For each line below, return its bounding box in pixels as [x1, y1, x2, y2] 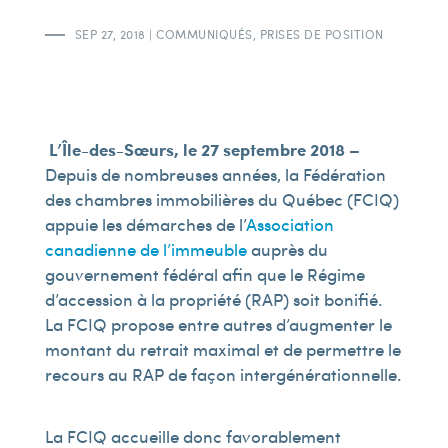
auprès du [246, 237, 328, 261]
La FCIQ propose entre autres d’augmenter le [44, 312, 392, 336]
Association [245, 212, 334, 236]
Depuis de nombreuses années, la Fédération [44, 162, 386, 186]
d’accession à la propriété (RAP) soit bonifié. [44, 287, 383, 311]
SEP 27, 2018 [74, 26, 146, 42]
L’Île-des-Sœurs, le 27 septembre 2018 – [48, 137, 360, 161]
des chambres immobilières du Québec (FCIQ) [44, 187, 399, 211]
